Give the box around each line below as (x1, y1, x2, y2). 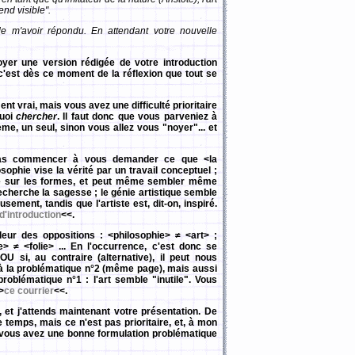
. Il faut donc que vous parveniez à (57, 111, 218, 122)
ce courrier (4, 285, 54, 296)
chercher (16, 111, 58, 122)
